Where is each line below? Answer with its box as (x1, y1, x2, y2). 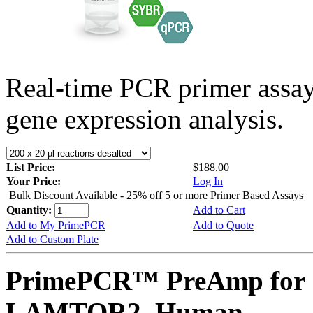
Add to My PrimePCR (6, 219, 105, 231)
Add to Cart (193, 203, 245, 216)
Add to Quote (193, 219, 254, 231)
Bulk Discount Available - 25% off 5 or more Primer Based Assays (9, 189, 303, 201)
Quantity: (6, 203, 54, 216)
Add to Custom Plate (6, 233, 99, 245)
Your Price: (6, 175, 61, 187)
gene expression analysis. (6, 103, 284, 134)
